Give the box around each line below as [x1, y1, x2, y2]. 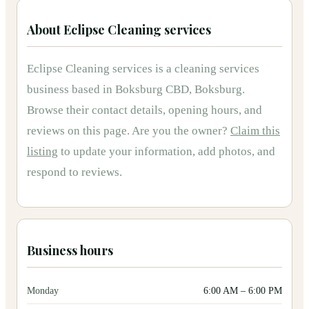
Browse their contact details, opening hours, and [27, 103, 262, 117]
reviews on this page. [27, 124, 130, 137]
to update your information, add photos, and [58, 145, 275, 158]
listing [27, 145, 58, 158]
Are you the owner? [132, 124, 230, 137]
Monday [27, 285, 59, 296]
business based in [27, 83, 115, 96]
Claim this [230, 124, 280, 137]
